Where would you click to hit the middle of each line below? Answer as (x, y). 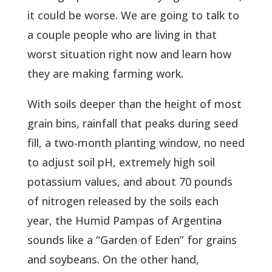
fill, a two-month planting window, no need (136, 142)
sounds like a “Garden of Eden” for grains (132, 240)
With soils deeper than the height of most (134, 104)
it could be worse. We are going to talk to (133, 15)
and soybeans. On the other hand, (113, 259)
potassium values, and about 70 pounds (130, 181)
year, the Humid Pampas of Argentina (124, 220)
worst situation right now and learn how (129, 54)
